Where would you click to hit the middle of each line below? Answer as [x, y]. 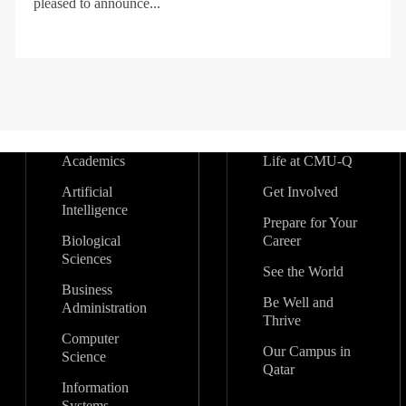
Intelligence [94, 210]
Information [95, 387]
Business [87, 290]
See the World [303, 271]
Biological [91, 241]
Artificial [87, 192]
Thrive [281, 320]
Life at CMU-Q [307, 161]
